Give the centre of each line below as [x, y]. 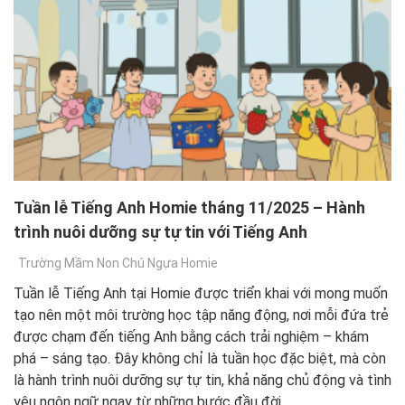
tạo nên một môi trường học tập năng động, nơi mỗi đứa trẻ [201, 316]
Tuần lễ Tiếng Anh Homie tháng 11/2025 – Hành [189, 208]
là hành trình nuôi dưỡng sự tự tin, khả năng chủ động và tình [202, 381]
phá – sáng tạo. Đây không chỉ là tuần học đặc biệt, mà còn [200, 359]
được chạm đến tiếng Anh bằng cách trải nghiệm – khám [191, 337]
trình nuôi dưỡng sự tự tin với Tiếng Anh [160, 232]
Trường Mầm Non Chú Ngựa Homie [118, 264]
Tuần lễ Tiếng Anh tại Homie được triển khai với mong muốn [201, 294]
